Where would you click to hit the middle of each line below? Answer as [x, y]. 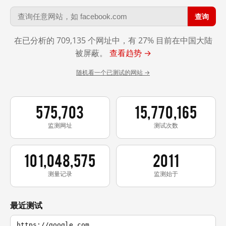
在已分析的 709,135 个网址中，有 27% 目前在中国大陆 [113, 40]
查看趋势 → [130, 53]
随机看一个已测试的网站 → [113, 72]
